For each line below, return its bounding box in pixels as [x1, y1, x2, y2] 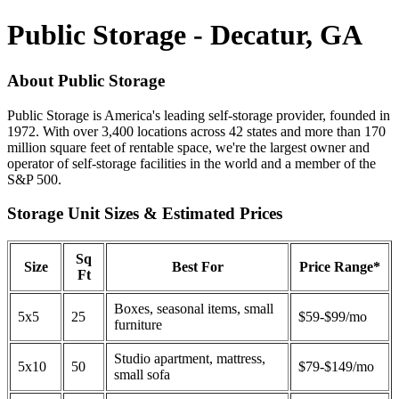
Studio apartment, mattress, [114, 351, 265, 367]
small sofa [114, 367, 170, 383]
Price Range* [299, 259, 380, 275]
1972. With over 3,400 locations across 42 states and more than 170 [7, 123, 386, 139]
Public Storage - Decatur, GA [7, 19, 362, 52]
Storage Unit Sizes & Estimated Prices [7, 204, 282, 224]
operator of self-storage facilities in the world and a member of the [7, 155, 376, 171]
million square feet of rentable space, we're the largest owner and [7, 139, 370, 155]
